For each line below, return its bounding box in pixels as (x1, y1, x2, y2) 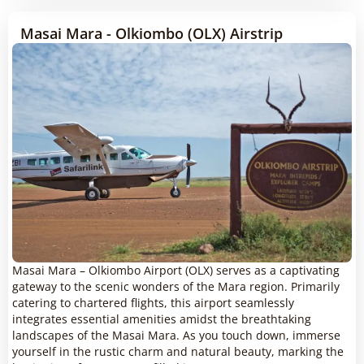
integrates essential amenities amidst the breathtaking (12, 311, 311, 327)
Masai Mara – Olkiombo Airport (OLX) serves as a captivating (12, 262, 340, 279)
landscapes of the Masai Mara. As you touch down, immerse (12, 327, 340, 344)
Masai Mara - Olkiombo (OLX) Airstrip (20, 24, 283, 44)
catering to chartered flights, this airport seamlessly (12, 295, 294, 311)
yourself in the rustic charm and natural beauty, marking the (12, 344, 344, 360)
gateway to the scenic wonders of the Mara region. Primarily (12, 279, 340, 295)
